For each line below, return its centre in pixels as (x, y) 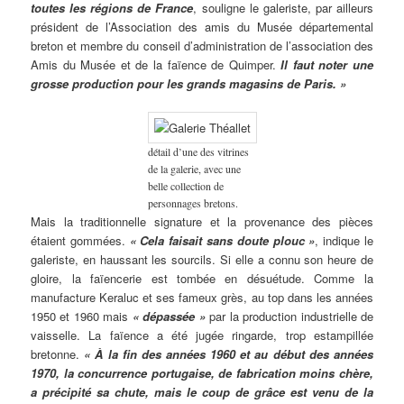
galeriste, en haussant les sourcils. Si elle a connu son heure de (202, 260)
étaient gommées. (80, 241)
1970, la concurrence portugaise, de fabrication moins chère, (202, 373)
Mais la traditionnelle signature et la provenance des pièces (202, 222)
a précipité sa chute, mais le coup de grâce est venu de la (202, 392)
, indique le (344, 241)
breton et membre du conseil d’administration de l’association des (202, 45)
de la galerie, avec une (194, 169)
